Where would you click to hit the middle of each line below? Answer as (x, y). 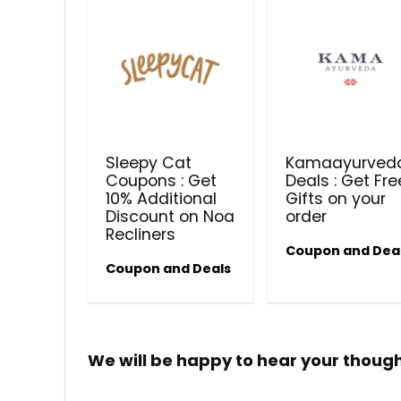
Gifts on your (336, 199)
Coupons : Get (162, 181)
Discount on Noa (171, 217)
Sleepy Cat (149, 163)
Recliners (141, 235)
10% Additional (162, 199)
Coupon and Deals (169, 269)
